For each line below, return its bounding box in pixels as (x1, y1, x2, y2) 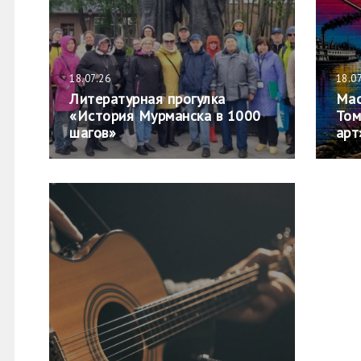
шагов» (69, 123, 116, 142)
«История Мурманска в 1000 (69, 106, 261, 125)
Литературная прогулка (69, 89, 226, 108)
